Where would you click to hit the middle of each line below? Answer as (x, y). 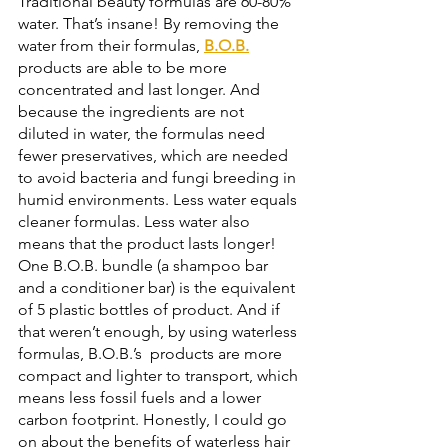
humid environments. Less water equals (159, 199)
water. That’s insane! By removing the (150, 23)
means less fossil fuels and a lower (141, 397)
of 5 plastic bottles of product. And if (151, 309)
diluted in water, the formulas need (143, 133)
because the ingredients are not (133, 111)
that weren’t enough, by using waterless (159, 331)
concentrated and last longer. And (141, 89)
